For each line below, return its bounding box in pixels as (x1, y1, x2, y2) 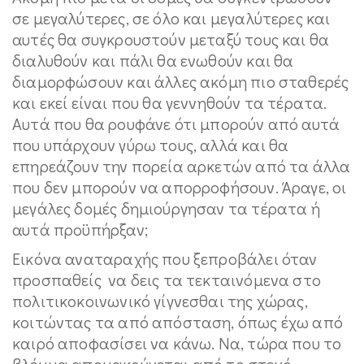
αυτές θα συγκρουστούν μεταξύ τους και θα (12, 28, 330, 50)
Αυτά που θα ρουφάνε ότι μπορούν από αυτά (12, 112, 340, 134)
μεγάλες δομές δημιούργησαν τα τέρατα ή (12, 197, 320, 219)
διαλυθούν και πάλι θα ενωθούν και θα (12, 49, 294, 71)
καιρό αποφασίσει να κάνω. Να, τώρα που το (12, 331, 342, 353)
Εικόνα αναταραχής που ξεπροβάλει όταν (12, 247, 318, 269)
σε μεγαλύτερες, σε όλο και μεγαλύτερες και (12, 6, 331, 28)
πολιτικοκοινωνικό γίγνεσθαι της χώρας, (12, 289, 308, 311)
